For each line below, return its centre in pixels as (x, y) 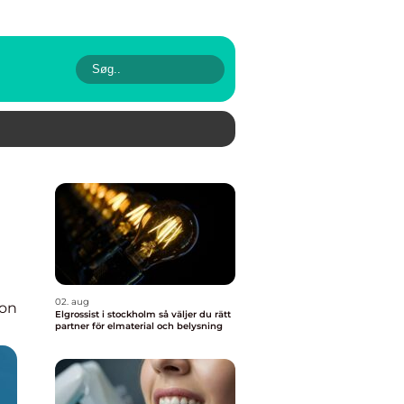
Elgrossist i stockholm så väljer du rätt (107, 314)
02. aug (72, 302)
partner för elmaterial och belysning (139, 326)
